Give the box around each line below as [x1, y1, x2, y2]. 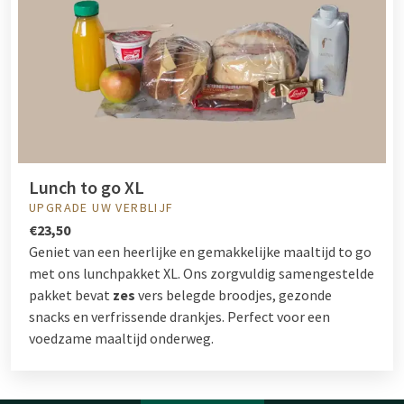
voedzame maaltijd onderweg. [29, 329, 214, 348]
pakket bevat [29, 286, 113, 305]
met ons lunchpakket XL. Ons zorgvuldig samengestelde [29, 264, 374, 283]
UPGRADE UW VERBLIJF [29, 199, 174, 216]
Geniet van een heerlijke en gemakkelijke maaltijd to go [29, 243, 372, 262]
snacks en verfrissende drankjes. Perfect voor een [29, 308, 330, 326]
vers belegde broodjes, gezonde [138, 286, 332, 305]
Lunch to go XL [29, 176, 144, 199]
